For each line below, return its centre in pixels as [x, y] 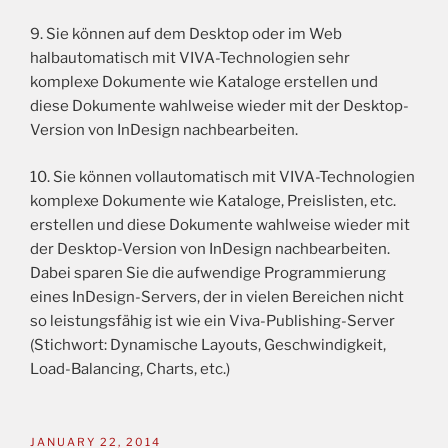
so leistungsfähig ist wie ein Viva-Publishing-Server [212, 320]
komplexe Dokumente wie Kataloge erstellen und [204, 82]
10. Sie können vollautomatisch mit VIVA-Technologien [222, 176]
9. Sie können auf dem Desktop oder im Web [186, 34]
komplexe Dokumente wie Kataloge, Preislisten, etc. [213, 200]
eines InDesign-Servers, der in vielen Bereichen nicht [217, 296]
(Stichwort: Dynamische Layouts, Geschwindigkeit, [208, 344]
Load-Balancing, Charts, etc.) [130, 368]
